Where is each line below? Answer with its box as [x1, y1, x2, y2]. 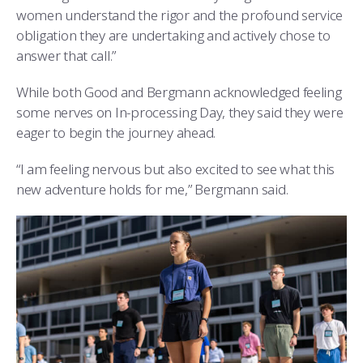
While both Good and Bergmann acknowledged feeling [16, 82, 342, 101]
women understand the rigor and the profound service [16, 5, 344, 24]
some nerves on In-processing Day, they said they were [16, 102, 344, 122]
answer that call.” [16, 45, 117, 65]
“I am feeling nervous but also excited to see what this [16, 159, 335, 178]
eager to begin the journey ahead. [16, 122, 216, 142]
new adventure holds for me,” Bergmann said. [16, 179, 288, 199]
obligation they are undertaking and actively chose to [16, 25, 331, 45]
